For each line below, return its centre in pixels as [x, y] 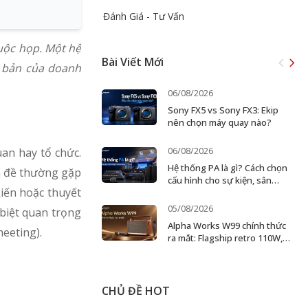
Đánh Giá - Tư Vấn [144, 16]
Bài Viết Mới [133, 62]
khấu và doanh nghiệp [214, 192]
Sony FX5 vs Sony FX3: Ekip [223, 110]
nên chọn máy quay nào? [220, 122]
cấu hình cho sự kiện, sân [220, 180]
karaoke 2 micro [201, 250]
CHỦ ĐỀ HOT [136, 291]
